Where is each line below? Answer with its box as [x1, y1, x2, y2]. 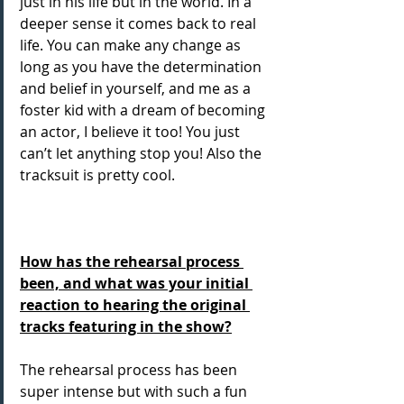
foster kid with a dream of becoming [20, 100, 269, 120]
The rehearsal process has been [20, 360, 241, 380]
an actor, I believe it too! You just [20, 122, 243, 142]
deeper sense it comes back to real [20, 14, 260, 33]
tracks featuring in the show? [20, 317, 232, 336]
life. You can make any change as [20, 35, 244, 55]
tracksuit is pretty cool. [20, 165, 175, 185]
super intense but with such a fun [20, 381, 251, 401]
